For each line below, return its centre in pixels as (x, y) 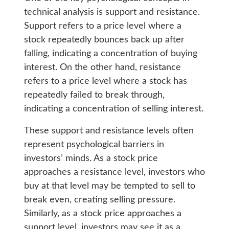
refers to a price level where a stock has (105, 82)
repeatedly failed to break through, (94, 95)
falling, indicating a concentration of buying (110, 54)
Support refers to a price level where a (102, 26)
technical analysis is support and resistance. (112, 13)
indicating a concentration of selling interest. (113, 109)
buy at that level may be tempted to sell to (109, 186)
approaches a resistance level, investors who (114, 173)
